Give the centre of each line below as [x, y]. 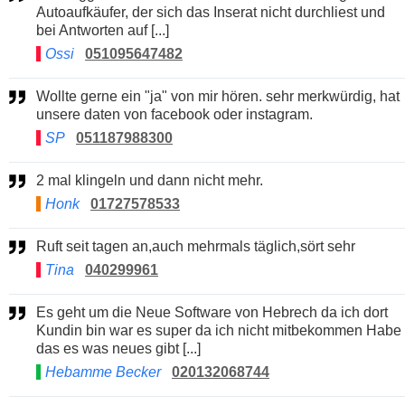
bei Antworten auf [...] [103, 30]
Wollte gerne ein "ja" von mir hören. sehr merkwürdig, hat [43, 96]
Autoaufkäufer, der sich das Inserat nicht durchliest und [211, 12]
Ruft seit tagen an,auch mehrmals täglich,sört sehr [201, 246]
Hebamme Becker [105, 372]
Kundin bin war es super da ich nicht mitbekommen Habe [219, 330]
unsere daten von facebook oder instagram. [174, 114]
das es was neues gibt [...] [118, 348]
